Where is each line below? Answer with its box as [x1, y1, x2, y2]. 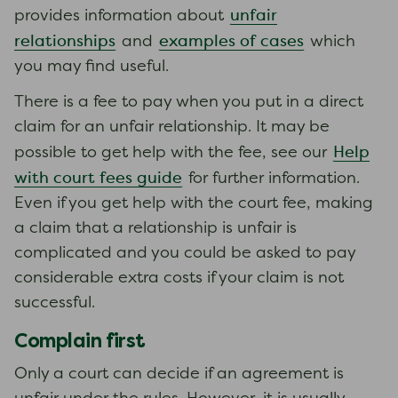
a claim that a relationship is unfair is [14, 221, 297, 236]
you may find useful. [14, 60, 169, 75]
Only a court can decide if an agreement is [14, 367, 344, 382]
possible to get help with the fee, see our [14, 146, 331, 161]
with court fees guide [14, 171, 182, 187]
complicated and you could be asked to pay [14, 246, 355, 261]
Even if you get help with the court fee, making [14, 196, 373, 211]
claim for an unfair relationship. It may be [14, 120, 330, 135]
